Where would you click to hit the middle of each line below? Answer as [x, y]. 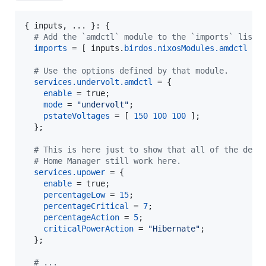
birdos [138, 48]
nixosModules [186, 48]
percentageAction [81, 217]
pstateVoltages [77, 115]
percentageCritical [86, 206]
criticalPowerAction [88, 228]
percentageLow [74, 194]
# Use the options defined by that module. [131, 70]
